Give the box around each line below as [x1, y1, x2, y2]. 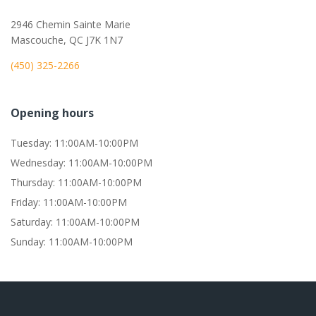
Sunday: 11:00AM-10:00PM [11, 235, 133, 249]
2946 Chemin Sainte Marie [11, 18, 130, 32]
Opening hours [11, 105, 94, 121]
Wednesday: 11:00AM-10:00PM [11, 156, 152, 170]
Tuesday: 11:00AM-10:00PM [11, 136, 138, 150]
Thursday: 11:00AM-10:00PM [11, 176, 142, 190]
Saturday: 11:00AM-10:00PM [11, 215, 140, 229]
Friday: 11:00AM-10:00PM [11, 195, 127, 209]
